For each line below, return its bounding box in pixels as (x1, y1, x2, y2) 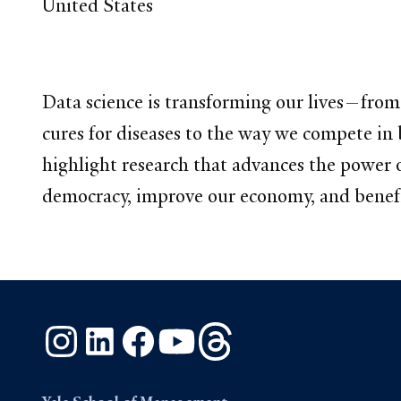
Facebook (158, 320, 226, 343)
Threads (235, 320, 291, 343)
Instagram (81, 320, 150, 343)
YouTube (196, 320, 256, 343)
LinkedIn (119, 320, 179, 343)
